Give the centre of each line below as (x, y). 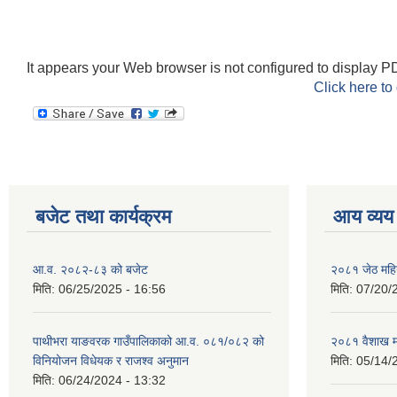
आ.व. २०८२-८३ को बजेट (90, 269)
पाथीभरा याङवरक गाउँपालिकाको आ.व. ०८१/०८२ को (148, 341)
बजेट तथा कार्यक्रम (103, 217)
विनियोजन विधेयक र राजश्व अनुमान (111, 361)
